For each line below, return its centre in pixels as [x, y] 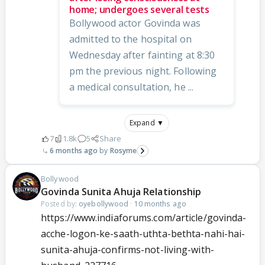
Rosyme [123, 151]
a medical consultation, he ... [132, 87]
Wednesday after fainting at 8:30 [142, 55]
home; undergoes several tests [139, 10]
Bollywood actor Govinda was [135, 23]
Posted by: [60, 204]
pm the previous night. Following [143, 71]
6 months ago [74, 151]
